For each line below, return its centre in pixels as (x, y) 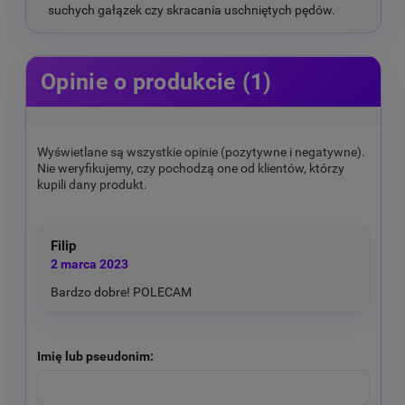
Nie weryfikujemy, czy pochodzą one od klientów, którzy (191, 168)
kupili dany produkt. (92, 184)
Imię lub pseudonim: (95, 356)
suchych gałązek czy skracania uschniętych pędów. (191, 9)
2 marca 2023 (89, 264)
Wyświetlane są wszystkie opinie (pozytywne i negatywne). (201, 151)
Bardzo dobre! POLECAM (121, 292)
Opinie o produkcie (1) (156, 81)
